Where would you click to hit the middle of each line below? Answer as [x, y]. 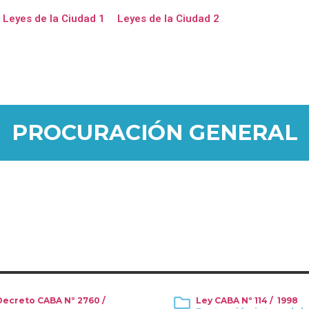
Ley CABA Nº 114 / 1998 [247, 300]
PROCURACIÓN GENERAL [154, 132]
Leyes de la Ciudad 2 [168, 19]
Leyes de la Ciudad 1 [53, 19]
